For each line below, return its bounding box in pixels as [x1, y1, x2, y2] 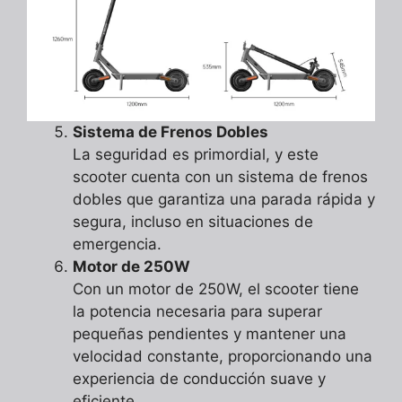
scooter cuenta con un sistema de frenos [73, 168, 368, 187]
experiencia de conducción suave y [73, 370, 326, 389]
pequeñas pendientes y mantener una [73, 325, 346, 344]
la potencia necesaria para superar [73, 302, 322, 321]
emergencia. [73, 235, 162, 254]
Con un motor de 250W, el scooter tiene [73, 280, 359, 299]
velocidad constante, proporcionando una [73, 347, 372, 366]
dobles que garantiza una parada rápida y [73, 190, 375, 209]
